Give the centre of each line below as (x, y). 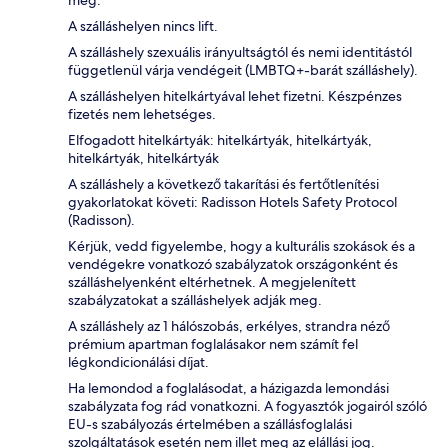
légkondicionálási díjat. (138, 362)
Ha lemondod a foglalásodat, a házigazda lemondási (228, 388)
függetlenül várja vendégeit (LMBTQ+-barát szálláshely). (243, 70)
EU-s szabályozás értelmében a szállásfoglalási (210, 424)
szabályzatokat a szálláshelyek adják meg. (195, 300)
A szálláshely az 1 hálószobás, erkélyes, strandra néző (229, 326)
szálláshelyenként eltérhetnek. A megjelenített (212, 282)
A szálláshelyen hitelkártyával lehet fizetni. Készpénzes (235, 96)
